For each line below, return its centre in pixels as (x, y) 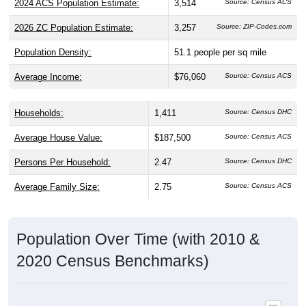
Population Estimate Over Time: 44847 (147, 293)
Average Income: (48, 61)
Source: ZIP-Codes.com (254, 10)
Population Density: (53, 36)
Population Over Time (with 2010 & (138, 223)
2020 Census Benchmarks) (113, 245)
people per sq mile (230, 36)
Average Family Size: (57, 171)
